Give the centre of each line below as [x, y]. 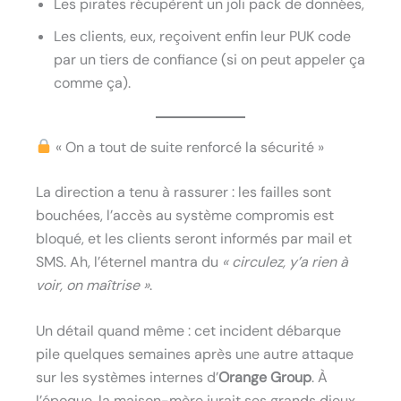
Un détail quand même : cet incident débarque [188, 331]
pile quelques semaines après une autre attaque [195, 354]
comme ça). [92, 82]
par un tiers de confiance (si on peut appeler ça [209, 59]
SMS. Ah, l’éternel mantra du [129, 261]
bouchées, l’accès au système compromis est [185, 215]
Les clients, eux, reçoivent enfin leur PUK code [202, 36]
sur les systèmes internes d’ [127, 378]
